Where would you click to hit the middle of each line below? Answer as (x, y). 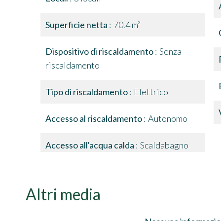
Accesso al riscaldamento (94, 118)
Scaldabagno (164, 145)
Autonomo (168, 118)
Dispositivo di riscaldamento (100, 51)
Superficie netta (77, 25)
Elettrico (151, 92)
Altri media (63, 194)
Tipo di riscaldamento (87, 92)
